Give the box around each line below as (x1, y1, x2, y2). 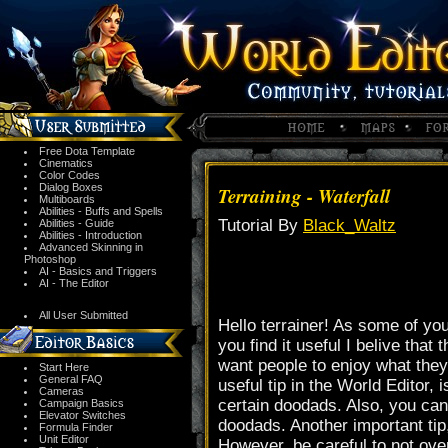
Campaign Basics (39, 397, 124, 409)
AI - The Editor (39, 277, 109, 289)
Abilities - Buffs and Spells (39, 205, 163, 217)
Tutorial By (218, 216, 303, 235)
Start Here (39, 361, 89, 373)
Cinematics (39, 157, 93, 169)
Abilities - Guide (39, 217, 114, 229)
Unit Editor (39, 433, 89, 445)
